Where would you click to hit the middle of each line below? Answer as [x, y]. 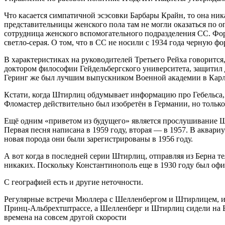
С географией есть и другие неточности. [74, 182]
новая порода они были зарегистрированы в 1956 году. [98, 139]
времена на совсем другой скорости [65, 217]
